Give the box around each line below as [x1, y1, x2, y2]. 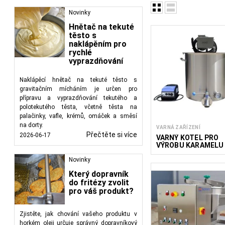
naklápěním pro [69, 39, 127, 49]
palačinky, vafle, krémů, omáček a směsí [20, 113, 137, 120]
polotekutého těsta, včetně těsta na [20, 103, 137, 110]
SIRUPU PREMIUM [156, 148, 217, 157]
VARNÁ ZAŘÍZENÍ [156, 124, 200, 130]
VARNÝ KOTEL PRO [156, 133, 219, 142]
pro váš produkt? [69, 186, 134, 196]
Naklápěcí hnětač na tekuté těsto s [20, 76, 137, 83]
